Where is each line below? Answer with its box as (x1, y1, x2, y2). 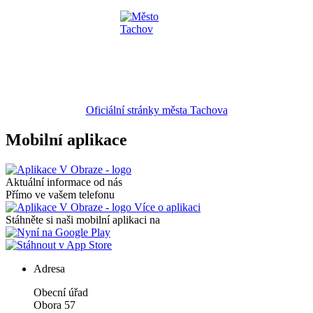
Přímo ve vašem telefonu (6, 188, 115, 201)
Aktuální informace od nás (6, 175, 122, 188)
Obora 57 (34, 298, 75, 311)
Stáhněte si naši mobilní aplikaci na (6, 213, 160, 226)
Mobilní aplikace (6, 130, 127, 149)
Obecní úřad (34, 286, 88, 298)
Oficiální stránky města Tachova (85, 104, 228, 117)
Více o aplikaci (131, 201, 201, 213)
